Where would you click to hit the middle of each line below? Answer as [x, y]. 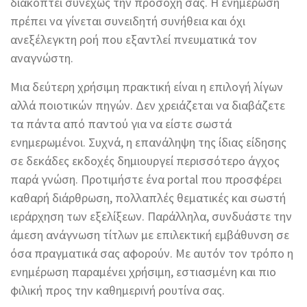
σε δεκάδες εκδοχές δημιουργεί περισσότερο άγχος [145, 161]
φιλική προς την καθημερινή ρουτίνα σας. [118, 291]
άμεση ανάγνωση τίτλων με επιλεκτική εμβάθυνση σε [150, 235]
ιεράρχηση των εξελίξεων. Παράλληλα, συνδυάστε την [151, 217]
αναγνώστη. [42, 58]
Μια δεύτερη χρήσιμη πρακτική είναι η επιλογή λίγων [147, 87]
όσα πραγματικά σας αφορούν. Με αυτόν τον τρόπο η [152, 254]
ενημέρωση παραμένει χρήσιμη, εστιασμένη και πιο [143, 272]
